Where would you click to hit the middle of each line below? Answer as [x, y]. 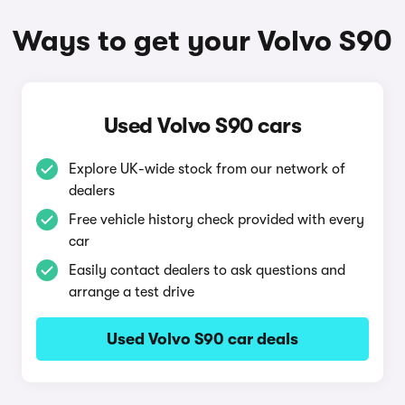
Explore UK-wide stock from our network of [207, 169]
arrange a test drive [131, 292]
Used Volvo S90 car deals [202, 339]
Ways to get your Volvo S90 [202, 41]
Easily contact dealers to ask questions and [207, 270]
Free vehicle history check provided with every [216, 220]
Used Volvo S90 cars [202, 126]
